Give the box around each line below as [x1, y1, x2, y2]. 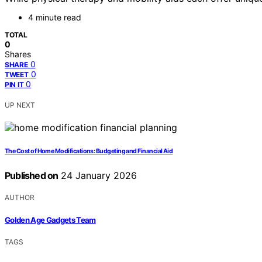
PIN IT [5, 80, 24, 89]
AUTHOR [5, 193, 35, 202]
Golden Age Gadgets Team [5, 215, 96, 225]
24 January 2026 [58, 170, 137, 182]
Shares [5, 49, 31, 60]
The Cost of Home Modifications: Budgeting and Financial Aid [5, 147, 173, 156]
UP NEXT [5, 101, 35, 110]
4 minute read [28, 12, 81, 23]
